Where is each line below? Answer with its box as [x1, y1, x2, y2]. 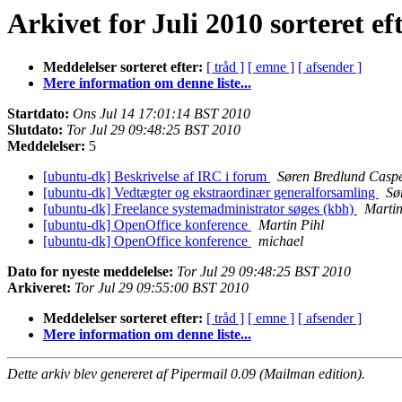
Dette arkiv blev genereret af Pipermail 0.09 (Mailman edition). [7, 366, 365, 382]
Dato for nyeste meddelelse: [7, 264, 173, 280]
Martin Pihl [258, 217, 324, 233]
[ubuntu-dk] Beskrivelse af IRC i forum [43, 169, 270, 185]
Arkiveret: [7, 280, 71, 296]
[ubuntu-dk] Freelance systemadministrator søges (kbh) [43, 201, 357, 217]
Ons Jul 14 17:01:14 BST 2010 [73, 106, 250, 122]
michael [258, 233, 303, 249]
